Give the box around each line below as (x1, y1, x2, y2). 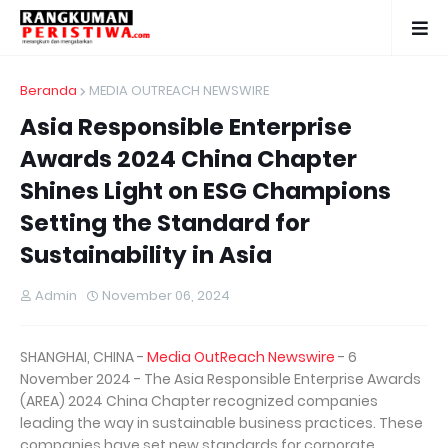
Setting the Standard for (20, 207, 310, 239)
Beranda (20, 81, 77, 100)
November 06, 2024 (102, 286, 230, 305)
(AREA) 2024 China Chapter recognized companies (20, 391, 378, 411)
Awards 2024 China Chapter (20, 143, 357, 175)
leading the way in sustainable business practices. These (20, 413, 423, 433)
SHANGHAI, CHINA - (20, 347, 147, 367)
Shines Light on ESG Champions (20, 175, 391, 207)
